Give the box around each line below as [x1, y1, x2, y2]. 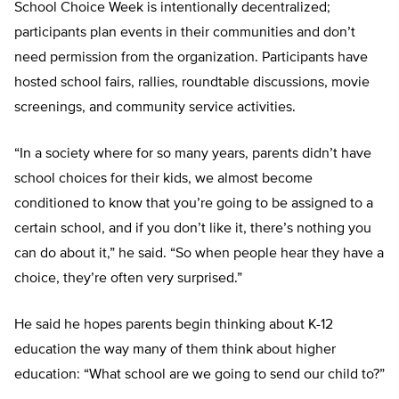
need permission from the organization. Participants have [14, 51, 368, 66]
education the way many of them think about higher [14, 343, 336, 358]
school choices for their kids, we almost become [14, 172, 313, 187]
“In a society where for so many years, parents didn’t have [14, 147, 371, 162]
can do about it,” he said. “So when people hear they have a [14, 247, 384, 262]
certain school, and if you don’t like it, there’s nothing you [14, 222, 371, 237]
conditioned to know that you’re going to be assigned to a [14, 197, 373, 212]
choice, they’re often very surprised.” [14, 272, 242, 287]
